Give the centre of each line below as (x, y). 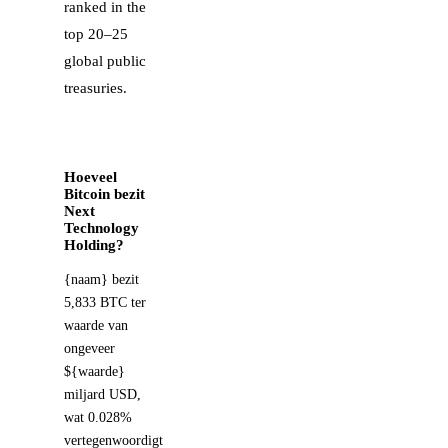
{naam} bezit (101, 279)
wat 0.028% (98, 417)
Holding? (94, 244)
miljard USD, (102, 394)
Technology (101, 227)
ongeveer (89, 348)
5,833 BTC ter (105, 302)
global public (105, 60)
